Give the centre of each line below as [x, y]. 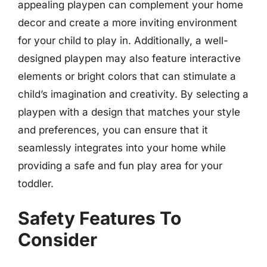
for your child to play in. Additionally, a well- [123, 40]
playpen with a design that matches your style [129, 112]
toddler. [36, 183]
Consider [58, 240]
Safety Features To [100, 218]
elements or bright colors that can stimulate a [127, 76]
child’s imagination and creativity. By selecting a [133, 94]
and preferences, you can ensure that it [113, 130]
